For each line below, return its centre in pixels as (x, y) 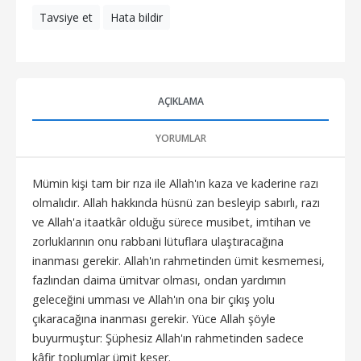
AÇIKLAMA (180, 101)
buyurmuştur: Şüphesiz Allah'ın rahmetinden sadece (168, 338)
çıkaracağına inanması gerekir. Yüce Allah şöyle (154, 318)
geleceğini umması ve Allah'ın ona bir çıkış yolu (154, 299)
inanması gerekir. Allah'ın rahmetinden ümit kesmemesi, (178, 260)
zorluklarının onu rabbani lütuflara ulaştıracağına (158, 241)
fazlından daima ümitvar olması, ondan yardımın (159, 280)
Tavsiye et (66, 17)
